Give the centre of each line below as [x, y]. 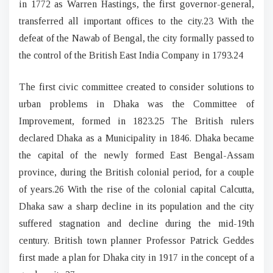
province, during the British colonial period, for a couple [136, 172]
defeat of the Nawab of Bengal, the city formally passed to [136, 38]
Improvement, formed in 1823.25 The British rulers [136, 121]
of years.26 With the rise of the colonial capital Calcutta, [136, 189]
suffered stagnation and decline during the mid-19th [136, 223]
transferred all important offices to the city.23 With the [136, 21]
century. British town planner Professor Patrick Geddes [136, 240]
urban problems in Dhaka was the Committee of [136, 104]
